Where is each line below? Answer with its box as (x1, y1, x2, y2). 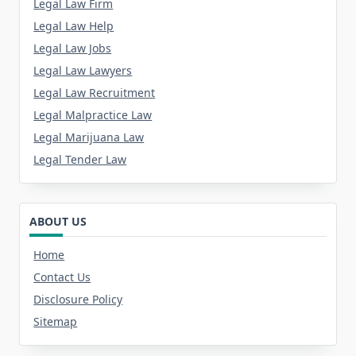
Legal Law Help (33, 18, 114, 34)
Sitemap (33, 314, 78, 330)
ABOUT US (29, 214, 87, 230)
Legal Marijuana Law (33, 130, 145, 145)
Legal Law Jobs (33, 41, 112, 56)
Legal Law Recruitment (33, 85, 156, 101)
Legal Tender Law (33, 152, 127, 168)
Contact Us (33, 269, 91, 285)
